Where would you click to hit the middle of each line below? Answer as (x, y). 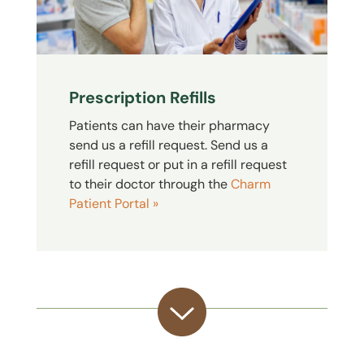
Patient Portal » (113, 204)
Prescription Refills (142, 98)
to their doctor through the (149, 184)
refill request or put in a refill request (178, 165)
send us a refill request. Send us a (168, 145)
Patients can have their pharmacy (169, 126)
